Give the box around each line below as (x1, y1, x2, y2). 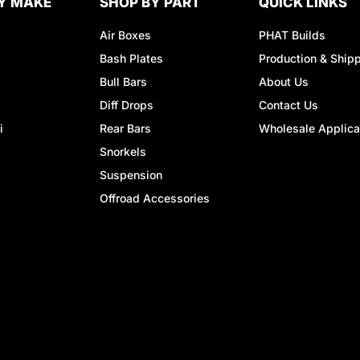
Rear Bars (100, 121, 151, 135)
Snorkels (100, 144, 146, 158)
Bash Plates (100, 51, 163, 65)
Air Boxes (100, 27, 151, 42)
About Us (258, 74, 309, 88)
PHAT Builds (258, 27, 325, 42)
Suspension (100, 167, 162, 182)
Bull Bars (100, 74, 147, 88)
